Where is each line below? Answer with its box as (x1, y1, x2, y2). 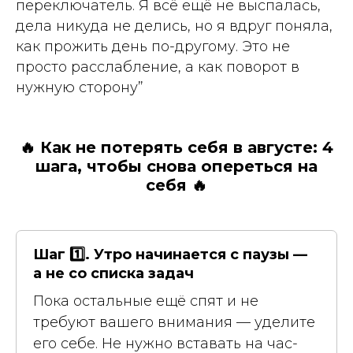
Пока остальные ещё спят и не (33, 292, 258, 310)
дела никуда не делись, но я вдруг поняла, (16, 17, 333, 35)
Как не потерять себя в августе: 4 (40, 137, 333, 157)
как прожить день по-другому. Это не (16, 37, 290, 55)
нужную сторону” (16, 78, 143, 96)
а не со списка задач (33, 264, 194, 282)
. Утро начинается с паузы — (85, 245, 307, 263)
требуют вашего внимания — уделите (33, 313, 315, 331)
